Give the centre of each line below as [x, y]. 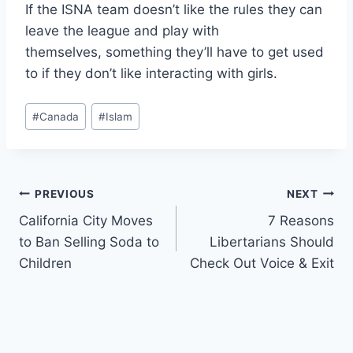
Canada [59, 116]
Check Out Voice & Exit [262, 264]
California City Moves [86, 221]
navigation [74, 231]
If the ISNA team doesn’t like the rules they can [174, 10]
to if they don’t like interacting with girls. [151, 74]
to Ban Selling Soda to [89, 242]
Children [45, 264]
